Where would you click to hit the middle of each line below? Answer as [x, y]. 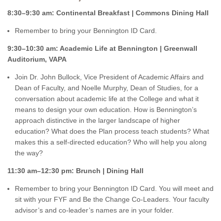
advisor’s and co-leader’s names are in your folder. [94, 210]
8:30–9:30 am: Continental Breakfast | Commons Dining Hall [109, 13]
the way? [30, 153]
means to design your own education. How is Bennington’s [106, 110]
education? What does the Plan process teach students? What [112, 131]
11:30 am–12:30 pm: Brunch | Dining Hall [75, 171]
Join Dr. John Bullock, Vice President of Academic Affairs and [109, 77]
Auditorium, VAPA [37, 59]
